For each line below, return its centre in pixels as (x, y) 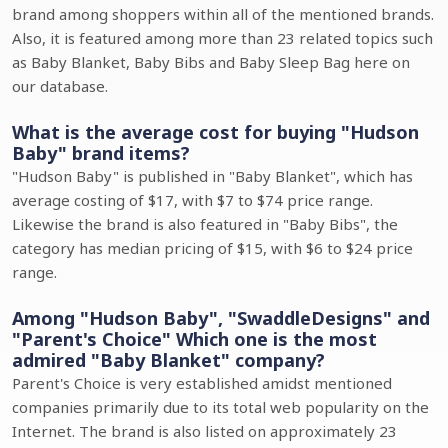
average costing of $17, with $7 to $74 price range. (192, 200)
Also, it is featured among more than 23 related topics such (222, 38)
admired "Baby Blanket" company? (168, 360)
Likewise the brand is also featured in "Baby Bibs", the (205, 224)
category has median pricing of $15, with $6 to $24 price (212, 248)
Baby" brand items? (101, 153)
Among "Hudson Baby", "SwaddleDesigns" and (221, 318)
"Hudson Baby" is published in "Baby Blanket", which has (212, 176)
